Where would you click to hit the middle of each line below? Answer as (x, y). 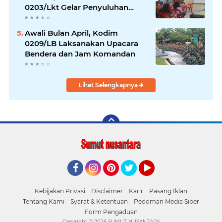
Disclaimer (107, 191)
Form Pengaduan (111, 212)
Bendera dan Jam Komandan (80, 54)
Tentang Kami (44, 202)
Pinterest (119, 181)
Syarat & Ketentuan (99, 202)
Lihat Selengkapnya (109, 85)
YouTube (153, 181)
